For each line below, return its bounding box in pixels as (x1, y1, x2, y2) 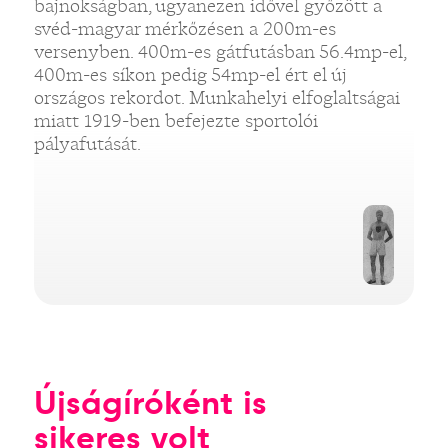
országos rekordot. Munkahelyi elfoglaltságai (33, 85, 400, 111)
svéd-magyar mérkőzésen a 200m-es (33, 16, 336, 42)
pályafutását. (33, 131, 141, 157)
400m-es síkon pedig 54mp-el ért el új (33, 62, 347, 88)
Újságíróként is (33, 382, 267, 424)
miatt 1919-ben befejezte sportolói (33, 108, 318, 134)
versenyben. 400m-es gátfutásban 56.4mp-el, (33, 39, 406, 65)
